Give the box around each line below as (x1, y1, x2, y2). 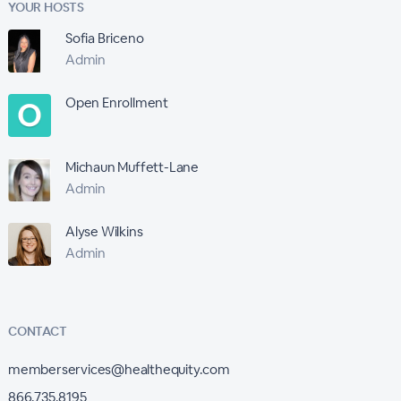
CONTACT (7, 323, 67, 339)
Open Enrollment (64, 94, 168, 111)
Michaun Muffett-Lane (64, 158, 199, 175)
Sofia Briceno (64, 30, 144, 47)
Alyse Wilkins (64, 223, 143, 240)
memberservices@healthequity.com (7, 361, 230, 378)
